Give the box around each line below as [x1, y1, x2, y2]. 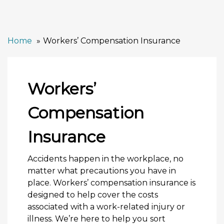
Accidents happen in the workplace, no [27, 154, 183, 164]
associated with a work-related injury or [27, 202, 185, 212]
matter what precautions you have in [27, 166, 176, 176]
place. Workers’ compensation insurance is [27, 178, 195, 188]
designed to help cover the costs [27, 190, 158, 200]
